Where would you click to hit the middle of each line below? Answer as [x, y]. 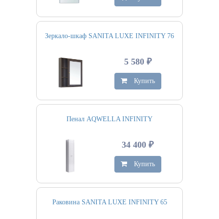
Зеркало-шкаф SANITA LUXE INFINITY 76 [109, 36]
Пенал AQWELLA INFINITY [109, 119]
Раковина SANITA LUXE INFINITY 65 [109, 202]
